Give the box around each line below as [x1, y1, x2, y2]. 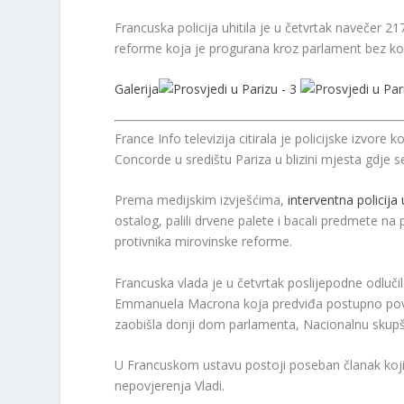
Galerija [115, 80, 160, 98]
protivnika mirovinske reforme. [115, 233, 293, 251]
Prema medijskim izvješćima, [115, 191, 289, 209]
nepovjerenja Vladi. [115, 376, 225, 394]
